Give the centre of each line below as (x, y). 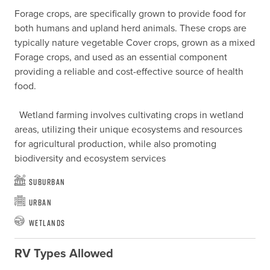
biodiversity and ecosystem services (90, 159)
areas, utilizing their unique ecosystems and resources (128, 130)
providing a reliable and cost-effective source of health (129, 72)
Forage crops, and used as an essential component (121, 57)
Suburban (47, 181)
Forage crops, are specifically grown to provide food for (130, 14)
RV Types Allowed (64, 253)
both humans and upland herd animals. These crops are (130, 28)
